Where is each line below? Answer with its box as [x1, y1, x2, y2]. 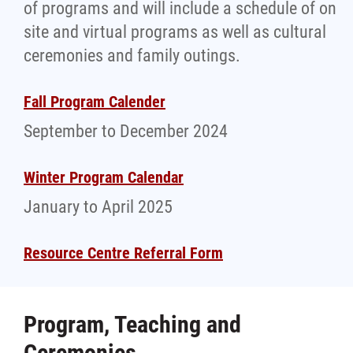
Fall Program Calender [24, 92, 165, 111]
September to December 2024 [24, 121, 228, 141]
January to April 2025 [24, 197, 173, 217]
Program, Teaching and [24, 310, 241, 338]
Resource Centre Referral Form [24, 243, 223, 262]
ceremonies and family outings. [24, 46, 240, 65]
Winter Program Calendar [24, 168, 184, 187]
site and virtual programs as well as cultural [24, 22, 326, 42]
